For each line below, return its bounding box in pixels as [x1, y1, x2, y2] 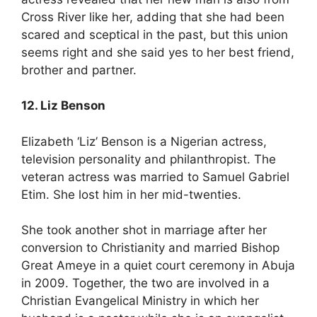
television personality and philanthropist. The [21, 151, 276, 166]
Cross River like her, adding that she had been [21, 9, 284, 24]
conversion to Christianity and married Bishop [21, 241, 279, 255]
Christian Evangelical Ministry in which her [21, 294, 259, 309]
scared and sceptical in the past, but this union [21, 27, 288, 42]
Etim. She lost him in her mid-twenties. [21, 187, 241, 202]
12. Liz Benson [21, 98, 105, 113]
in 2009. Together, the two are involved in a [21, 276, 270, 291]
